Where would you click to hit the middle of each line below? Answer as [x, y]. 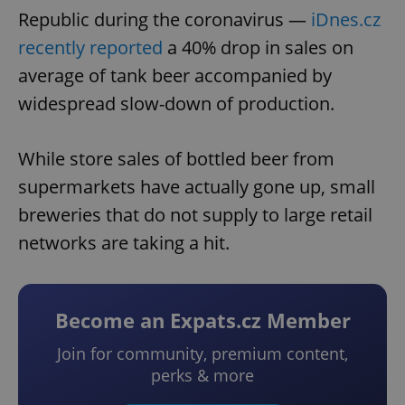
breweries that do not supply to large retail [195, 215]
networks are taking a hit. [124, 243]
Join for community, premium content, [202, 354]
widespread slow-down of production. [176, 104]
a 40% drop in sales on [258, 48]
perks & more [202, 376]
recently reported [90, 48]
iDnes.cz [346, 20]
